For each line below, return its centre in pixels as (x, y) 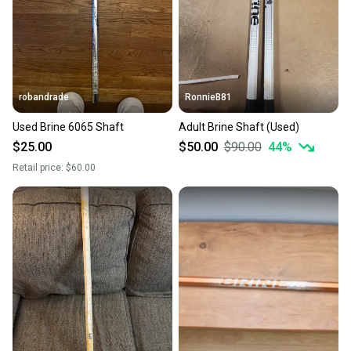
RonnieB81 (208, 97)
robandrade (44, 97)
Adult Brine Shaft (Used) (239, 127)
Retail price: (39, 167)
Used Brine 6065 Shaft (68, 127)
